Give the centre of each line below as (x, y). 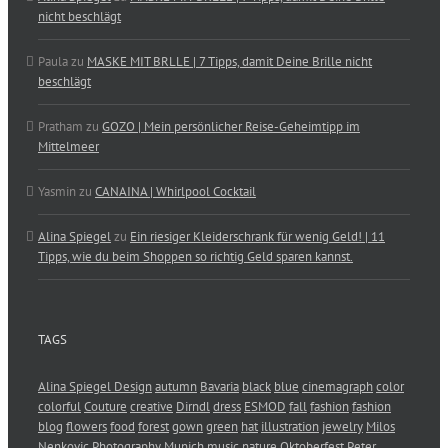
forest (153, 426)
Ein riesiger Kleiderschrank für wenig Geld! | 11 (257, 236)
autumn (176, 386)
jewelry (342, 426)
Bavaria (219, 386)
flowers (86, 426)
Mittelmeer (68, 146)
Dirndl (193, 406)
